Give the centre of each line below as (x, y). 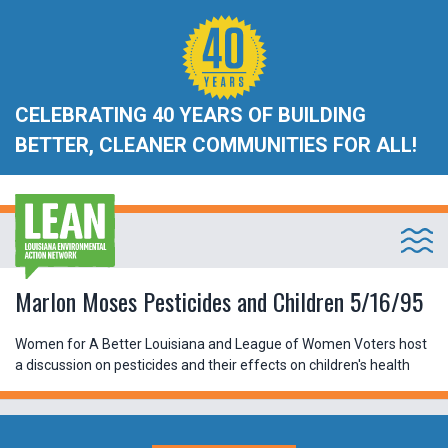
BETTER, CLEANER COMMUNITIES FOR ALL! (216, 145)
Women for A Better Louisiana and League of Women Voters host (221, 344)
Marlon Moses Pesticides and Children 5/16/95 (219, 301)
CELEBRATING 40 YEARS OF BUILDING (190, 115)
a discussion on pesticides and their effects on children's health (212, 365)
